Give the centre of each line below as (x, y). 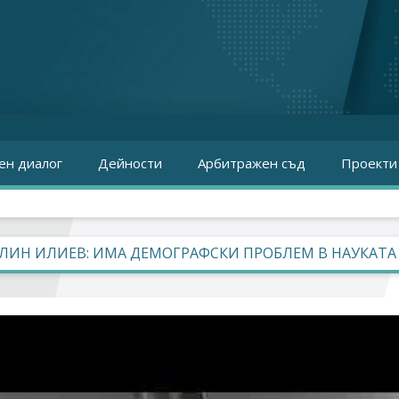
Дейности (130, 163)
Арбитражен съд (252, 163)
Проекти (369, 163)
